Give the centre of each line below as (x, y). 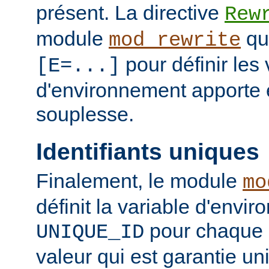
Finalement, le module (139, 181)
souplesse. (85, 114)
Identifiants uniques (148, 151)
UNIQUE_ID (90, 233)
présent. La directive (130, 13)
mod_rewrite (175, 41)
